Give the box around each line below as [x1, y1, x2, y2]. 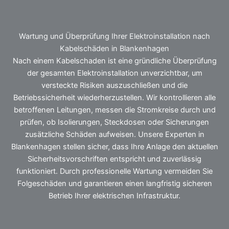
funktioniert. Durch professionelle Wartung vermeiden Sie [16, 167, 213, 176]
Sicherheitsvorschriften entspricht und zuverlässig [28, 154, 201, 164]
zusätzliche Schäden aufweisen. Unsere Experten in [25, 130, 204, 140]
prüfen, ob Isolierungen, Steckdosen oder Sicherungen [20, 118, 209, 127]
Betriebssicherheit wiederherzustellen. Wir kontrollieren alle [13, 93, 216, 103]
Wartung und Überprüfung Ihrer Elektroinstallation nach [19, 32, 210, 41]
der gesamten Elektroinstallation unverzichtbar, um [27, 68, 202, 78]
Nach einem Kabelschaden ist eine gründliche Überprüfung [12, 56, 217, 66]
